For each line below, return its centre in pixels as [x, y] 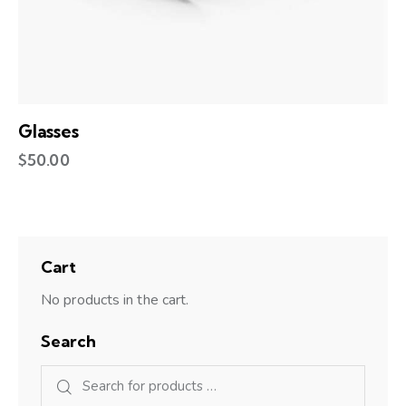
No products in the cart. [115, 300]
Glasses [48, 132]
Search [68, 342]
